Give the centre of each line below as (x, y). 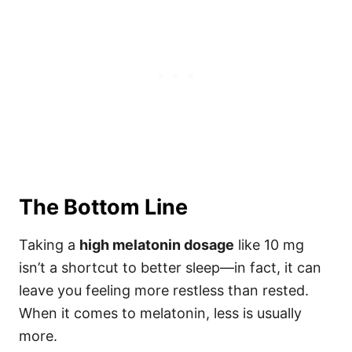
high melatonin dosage (157, 244)
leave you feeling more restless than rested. (164, 290)
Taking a (49, 244)
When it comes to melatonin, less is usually (160, 313)
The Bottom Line (103, 207)
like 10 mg (269, 244)
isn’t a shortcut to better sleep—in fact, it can (170, 267)
